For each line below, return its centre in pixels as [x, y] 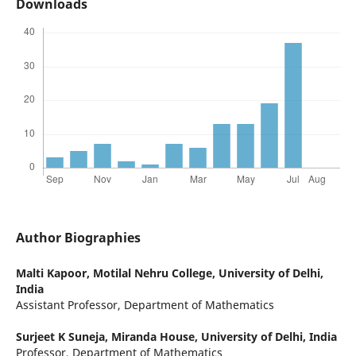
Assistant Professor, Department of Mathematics [145, 305]
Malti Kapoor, [54, 273]
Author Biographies [78, 238]
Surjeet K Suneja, [63, 337]
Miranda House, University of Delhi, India [224, 337]
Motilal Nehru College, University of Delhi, [208, 273]
